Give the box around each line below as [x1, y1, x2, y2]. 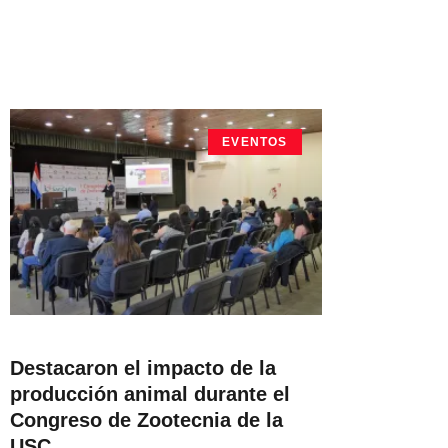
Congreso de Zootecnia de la [10, 408, 283, 431]
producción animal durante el [10, 382, 290, 405]
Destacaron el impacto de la [10, 356, 276, 379]
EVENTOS [222, 134, 288, 149]
